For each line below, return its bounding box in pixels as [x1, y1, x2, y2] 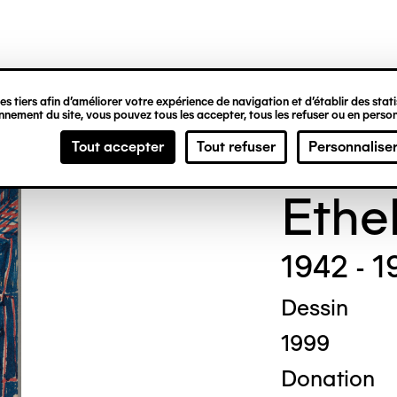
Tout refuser [197, 138, 276, 155]
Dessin [280, 294, 348, 321]
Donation [280, 365, 375, 392]
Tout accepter [72, 138, 164, 155]
